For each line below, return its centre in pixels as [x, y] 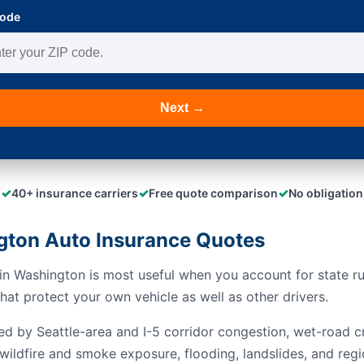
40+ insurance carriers [75, 193]
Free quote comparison [213, 193]
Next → [182, 108]
